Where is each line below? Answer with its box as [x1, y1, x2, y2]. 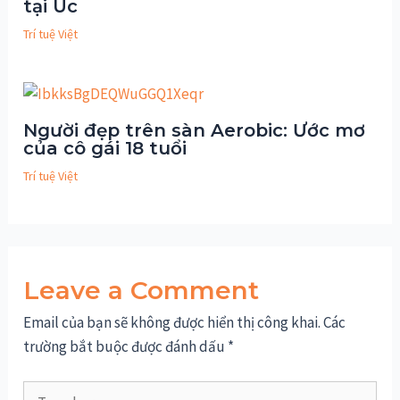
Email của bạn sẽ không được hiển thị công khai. [23, 312, 321, 332]
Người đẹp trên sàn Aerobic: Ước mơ [23, 120, 366, 142]
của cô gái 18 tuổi [23, 137, 187, 160]
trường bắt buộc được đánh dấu [23, 336, 229, 356]
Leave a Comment [23, 274, 260, 305]
